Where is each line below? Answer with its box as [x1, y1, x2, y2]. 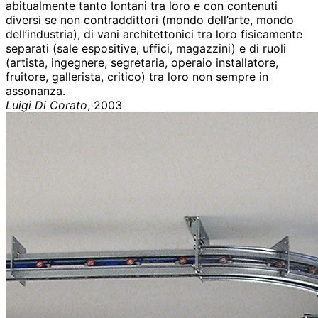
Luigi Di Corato [6, 98, 87, 113]
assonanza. [6, 84, 65, 99]
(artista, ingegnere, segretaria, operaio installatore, [6, 55, 278, 70]
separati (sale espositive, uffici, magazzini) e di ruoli [6, 41, 286, 56]
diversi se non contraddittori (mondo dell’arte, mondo [6, 13, 294, 28]
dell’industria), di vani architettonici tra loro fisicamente [6, 27, 302, 42]
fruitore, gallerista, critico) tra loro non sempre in [6, 70, 268, 84]
